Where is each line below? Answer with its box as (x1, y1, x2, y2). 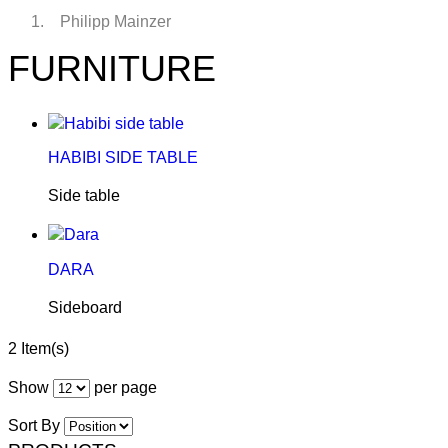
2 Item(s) (8, 339, 69, 357)
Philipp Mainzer (59, 13, 171, 31)
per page (90, 378, 157, 396)
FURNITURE (8, 48, 216, 90)
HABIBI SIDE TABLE (48, 149, 198, 167)
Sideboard (48, 298, 122, 316)
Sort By (8, 416, 60, 434)
